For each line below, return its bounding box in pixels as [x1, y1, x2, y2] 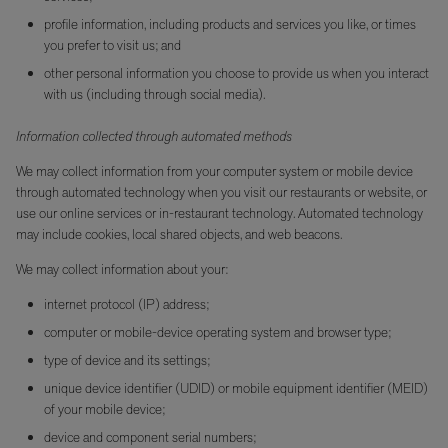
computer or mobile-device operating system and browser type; [44, 323, 391, 343]
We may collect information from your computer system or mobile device [16, 162, 413, 182]
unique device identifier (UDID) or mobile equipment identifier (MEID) [44, 379, 428, 399]
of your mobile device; [44, 400, 165, 420]
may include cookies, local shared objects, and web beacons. [16, 225, 342, 245]
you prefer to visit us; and [44, 36, 181, 56]
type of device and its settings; [44, 351, 210, 371]
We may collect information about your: [16, 260, 228, 280]
